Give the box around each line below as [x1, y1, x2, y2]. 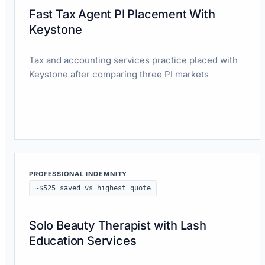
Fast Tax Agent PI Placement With [29, 7, 215, 21]
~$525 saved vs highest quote [35, 183, 151, 192]
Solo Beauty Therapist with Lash [29, 218, 206, 232]
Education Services [29, 233, 137, 248]
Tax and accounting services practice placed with [29, 54, 238, 66]
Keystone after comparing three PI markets [29, 68, 209, 80]
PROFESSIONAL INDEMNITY [29, 169, 128, 178]
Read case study [29, 141, 95, 151]
